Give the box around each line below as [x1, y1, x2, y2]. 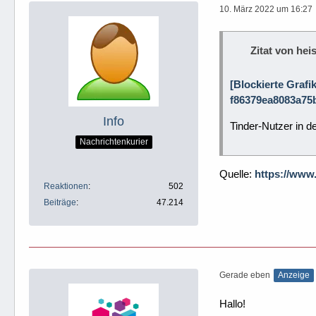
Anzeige [278, 270, 310, 280]
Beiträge [44, 197, 76, 207]
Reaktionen [44, 181, 88, 191]
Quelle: [219, 168, 255, 180]
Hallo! [219, 298, 245, 310]
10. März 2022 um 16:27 [219, 4, 312, 14]
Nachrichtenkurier [79, 136, 148, 147]
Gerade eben [219, 270, 270, 280]
